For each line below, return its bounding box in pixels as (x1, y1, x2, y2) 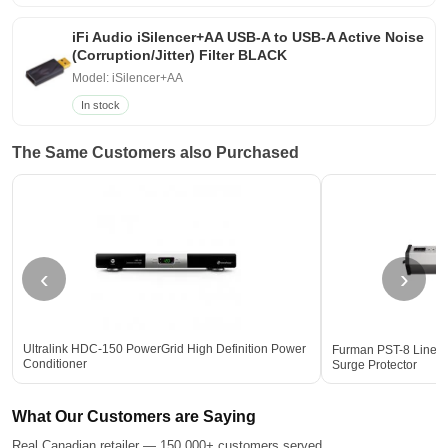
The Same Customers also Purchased (12, 144, 299, 162)
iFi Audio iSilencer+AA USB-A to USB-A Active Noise (72, 29, 425, 46)
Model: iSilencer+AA (72, 71, 184, 86)
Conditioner (23, 357, 87, 372)
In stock (81, 99, 121, 112)
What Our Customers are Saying (12, 408, 256, 426)
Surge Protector (331, 358, 417, 373)
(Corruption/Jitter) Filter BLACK (72, 47, 288, 64)
